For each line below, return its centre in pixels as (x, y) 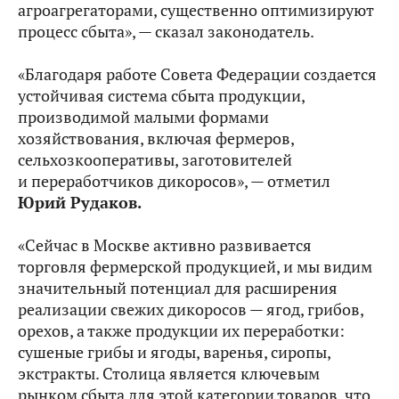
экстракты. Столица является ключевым (169, 374)
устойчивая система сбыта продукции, (161, 96)
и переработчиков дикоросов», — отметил (174, 181)
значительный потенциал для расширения (178, 288)
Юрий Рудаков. (80, 203)
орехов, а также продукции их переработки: (181, 331)
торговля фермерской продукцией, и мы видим (195, 267)
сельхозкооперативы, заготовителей (155, 160)
